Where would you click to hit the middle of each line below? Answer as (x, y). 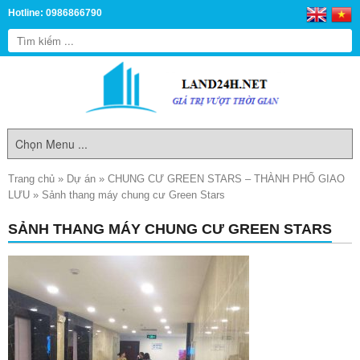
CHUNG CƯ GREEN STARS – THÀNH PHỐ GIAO (226, 179)
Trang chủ (31, 179)
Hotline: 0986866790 (55, 13)
